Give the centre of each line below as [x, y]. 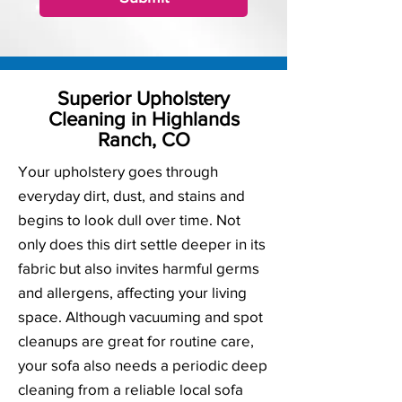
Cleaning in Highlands [144, 119]
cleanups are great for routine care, [136, 341]
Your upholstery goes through [118, 171]
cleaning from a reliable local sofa [131, 389]
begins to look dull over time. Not [129, 219]
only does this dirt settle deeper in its [142, 244]
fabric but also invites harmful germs [139, 268]
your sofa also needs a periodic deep [143, 365]
